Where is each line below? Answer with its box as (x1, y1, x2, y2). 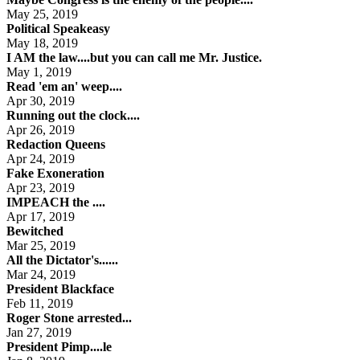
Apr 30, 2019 (6, 93, 78, 108)
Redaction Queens (6, 137, 105, 151)
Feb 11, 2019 (6, 296, 76, 310)
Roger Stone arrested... (6, 310, 132, 325)
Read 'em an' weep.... (6, 79, 122, 93)
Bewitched (6, 223, 63, 238)
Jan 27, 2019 (6, 325, 75, 339)
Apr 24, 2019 (6, 151, 78, 166)
